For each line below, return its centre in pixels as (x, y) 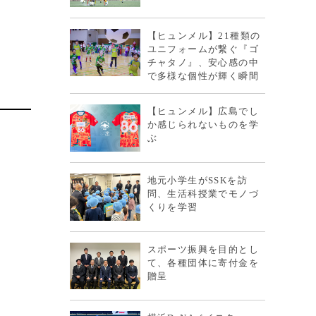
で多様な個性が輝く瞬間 (203, 76)
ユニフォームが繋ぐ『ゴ (203, 49)
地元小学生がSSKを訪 (197, 180)
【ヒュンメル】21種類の (204, 36)
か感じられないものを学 (203, 125)
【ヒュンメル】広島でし (203, 111)
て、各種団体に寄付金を (203, 262)
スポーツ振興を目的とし (203, 249)
